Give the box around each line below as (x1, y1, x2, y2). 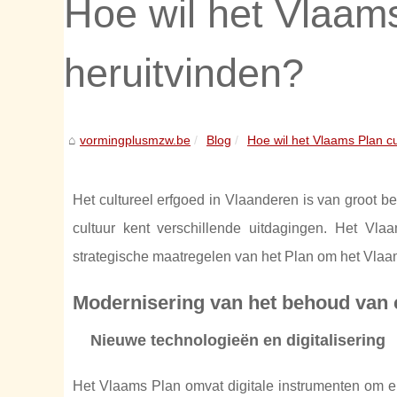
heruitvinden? (64, 51, 304, 95)
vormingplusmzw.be (80, 133, 191, 147)
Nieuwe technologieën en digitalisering (90, 331, 385, 349)
